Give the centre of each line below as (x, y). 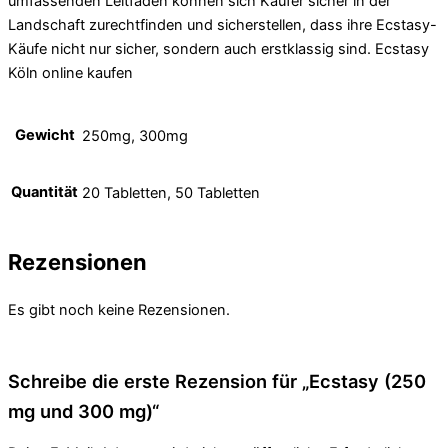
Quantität (44, 192)
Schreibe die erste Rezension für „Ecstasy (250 (217, 381)
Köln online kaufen (70, 72)
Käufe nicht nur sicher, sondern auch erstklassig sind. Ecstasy (218, 48)
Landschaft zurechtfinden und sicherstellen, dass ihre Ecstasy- (222, 24)
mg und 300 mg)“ (83, 411)
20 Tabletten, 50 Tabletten (171, 193)
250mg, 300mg (135, 136)
